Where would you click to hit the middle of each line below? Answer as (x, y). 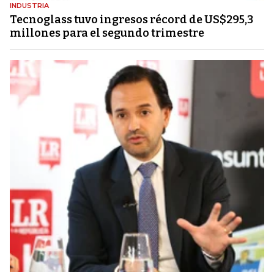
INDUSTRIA (29, 6)
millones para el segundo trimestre (107, 33)
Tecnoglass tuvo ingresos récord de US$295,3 (131, 20)
